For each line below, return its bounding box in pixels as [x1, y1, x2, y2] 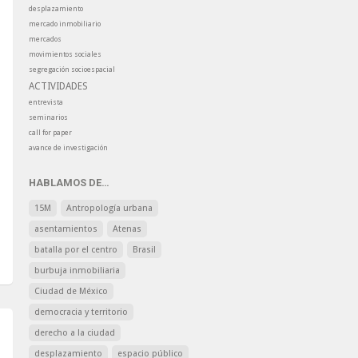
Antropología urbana [66, 203, 153, 213]
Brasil [133, 245, 156, 255]
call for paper [29, 129, 72, 137]
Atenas [113, 224, 141, 234]
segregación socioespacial [29, 66, 115, 74]
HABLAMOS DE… [29, 177, 109, 189]
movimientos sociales [29, 50, 101, 58]
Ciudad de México [34, 286, 108, 296]
